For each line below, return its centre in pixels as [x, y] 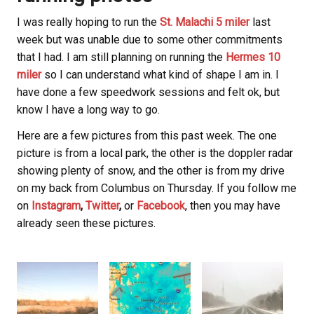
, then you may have [233, 206]
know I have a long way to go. [88, 110]
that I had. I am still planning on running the [121, 57]
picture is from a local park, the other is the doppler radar [155, 153]
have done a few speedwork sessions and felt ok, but [148, 93]
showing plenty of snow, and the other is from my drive [151, 171]
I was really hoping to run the [88, 22]
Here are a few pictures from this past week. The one [147, 136]
